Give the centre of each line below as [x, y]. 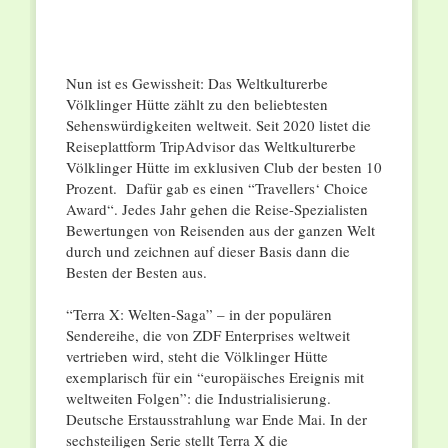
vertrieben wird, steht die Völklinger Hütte [196, 356]
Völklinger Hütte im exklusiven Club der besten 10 [223, 167]
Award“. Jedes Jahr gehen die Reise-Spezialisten [216, 209]
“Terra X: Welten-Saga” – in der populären [198, 314]
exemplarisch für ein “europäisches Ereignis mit [214, 377]
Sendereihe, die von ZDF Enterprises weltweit [207, 335]
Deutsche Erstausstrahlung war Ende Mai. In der [216, 419]
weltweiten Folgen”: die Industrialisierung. [198, 398]
